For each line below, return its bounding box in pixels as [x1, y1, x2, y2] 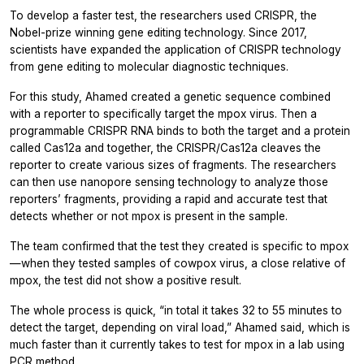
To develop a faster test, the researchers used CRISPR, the [10, 8, 317, 22]
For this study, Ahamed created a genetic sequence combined [10, 89, 331, 103]
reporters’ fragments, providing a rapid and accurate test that [10, 192, 327, 206]
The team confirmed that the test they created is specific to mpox [10, 239, 349, 253]
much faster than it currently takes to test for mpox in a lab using [10, 337, 344, 351]
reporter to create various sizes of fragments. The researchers [10, 158, 336, 171]
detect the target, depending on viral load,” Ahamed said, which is [10, 320, 350, 334]
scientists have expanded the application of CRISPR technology [10, 42, 341, 56]
